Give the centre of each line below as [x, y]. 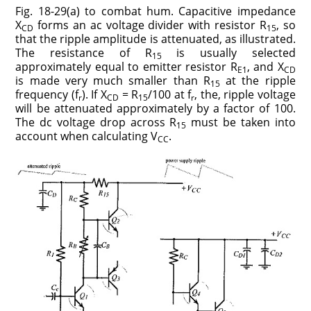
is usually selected [228, 53]
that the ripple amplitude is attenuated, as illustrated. [155, 39]
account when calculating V [87, 136]
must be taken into [241, 123]
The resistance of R [84, 53]
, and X [265, 67]
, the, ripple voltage [245, 95]
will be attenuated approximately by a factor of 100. [155, 109]
